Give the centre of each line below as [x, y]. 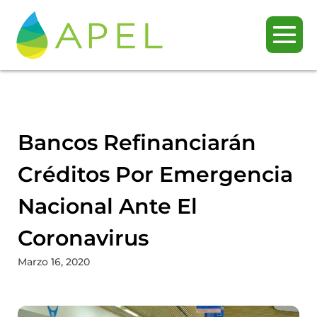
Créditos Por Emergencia [155, 174]
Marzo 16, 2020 [54, 261]
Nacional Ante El [108, 206]
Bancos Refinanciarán [137, 142]
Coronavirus [83, 238]
